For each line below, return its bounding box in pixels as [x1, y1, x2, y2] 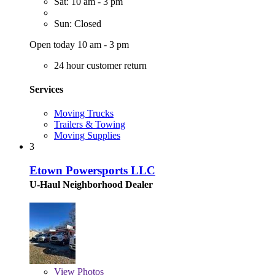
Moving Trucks [54, 108, 114, 119]
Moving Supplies [54, 130, 120, 141]
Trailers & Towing [54, 119, 125, 130]
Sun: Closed [54, 18, 101, 29]
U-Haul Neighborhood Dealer [29, 179, 153, 190]
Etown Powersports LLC [29, 163, 155, 177]
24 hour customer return [54, 60, 147, 71]
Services [29, 83, 63, 95]
